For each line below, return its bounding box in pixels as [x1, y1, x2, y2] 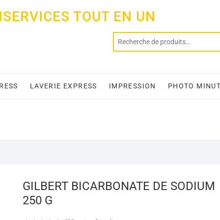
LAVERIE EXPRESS [29, 82, 97, 90]
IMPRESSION [109, 82, 156, 90]
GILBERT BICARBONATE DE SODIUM [23, 179, 215, 193]
